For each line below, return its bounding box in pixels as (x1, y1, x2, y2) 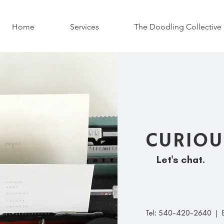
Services (69, 22, 99, 31)
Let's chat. (156, 153, 207, 165)
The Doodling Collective (133, 22, 221, 31)
